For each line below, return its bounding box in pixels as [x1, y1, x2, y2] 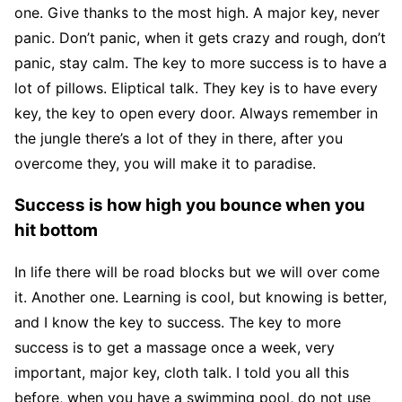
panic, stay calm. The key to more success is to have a [14, 53, 387, 72]
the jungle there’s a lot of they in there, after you [14, 128, 343, 147]
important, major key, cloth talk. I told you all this [14, 363, 349, 382]
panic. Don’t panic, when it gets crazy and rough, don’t [14, 28, 386, 47]
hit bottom [14, 219, 98, 240]
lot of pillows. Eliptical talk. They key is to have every [14, 78, 378, 97]
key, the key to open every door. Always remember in [14, 103, 378, 122]
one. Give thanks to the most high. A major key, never [14, 3, 380, 22]
